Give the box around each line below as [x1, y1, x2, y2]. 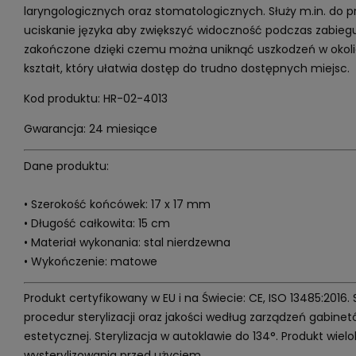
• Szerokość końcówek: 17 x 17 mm [23, 195, 211, 212]
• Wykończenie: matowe [23, 253, 157, 269]
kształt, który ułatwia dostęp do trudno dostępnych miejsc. [23, 60, 353, 76]
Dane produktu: [23, 157, 109, 174]
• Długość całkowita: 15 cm [23, 215, 170, 231]
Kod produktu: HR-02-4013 [23, 91, 168, 106]
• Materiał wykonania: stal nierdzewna [23, 234, 230, 250]
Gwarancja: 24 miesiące [23, 121, 157, 137]
